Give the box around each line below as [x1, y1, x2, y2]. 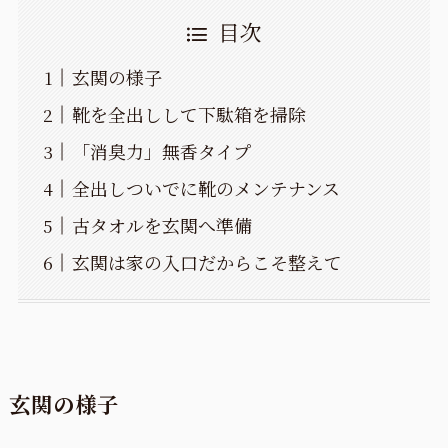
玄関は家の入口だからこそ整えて [71, 249, 342, 276]
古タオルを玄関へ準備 [71, 212, 252, 239]
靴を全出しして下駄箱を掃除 [71, 101, 306, 128]
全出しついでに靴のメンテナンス [71, 175, 340, 202]
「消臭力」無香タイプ [71, 138, 251, 165]
